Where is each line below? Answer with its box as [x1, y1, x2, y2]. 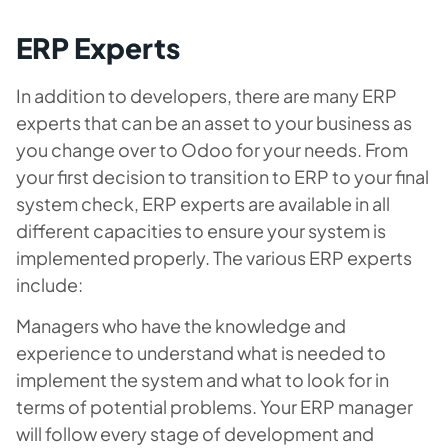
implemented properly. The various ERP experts [16, 245, 412, 269]
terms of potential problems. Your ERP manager [16, 394, 413, 418]
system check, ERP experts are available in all [16, 191, 390, 215]
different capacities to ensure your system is [16, 218, 386, 242]
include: [16, 272, 83, 296]
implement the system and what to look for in [16, 367, 389, 391]
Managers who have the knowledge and [16, 313, 346, 337]
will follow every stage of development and [16, 421, 374, 445]
